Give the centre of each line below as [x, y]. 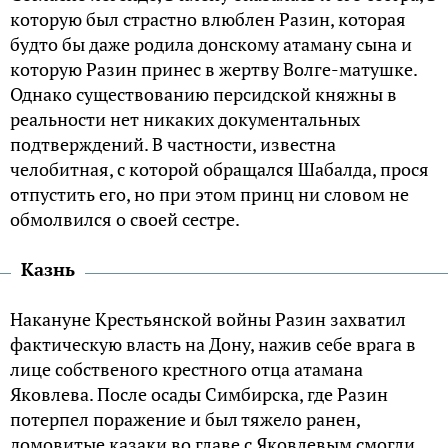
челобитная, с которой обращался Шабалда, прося [219, 169]
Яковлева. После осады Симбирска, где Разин [199, 394]
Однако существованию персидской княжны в [203, 94]
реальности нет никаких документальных [185, 119]
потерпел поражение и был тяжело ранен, [185, 419]
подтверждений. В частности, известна [173, 144]
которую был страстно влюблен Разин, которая [208, 19]
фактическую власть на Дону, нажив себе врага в [213, 344]
